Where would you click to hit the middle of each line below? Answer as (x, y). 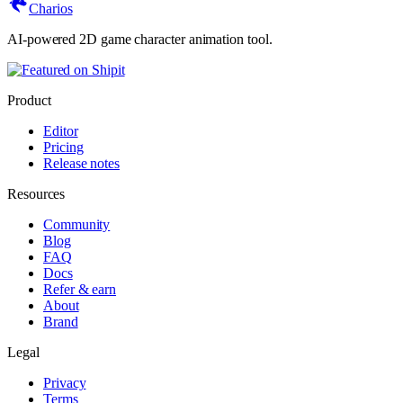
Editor (61, 130)
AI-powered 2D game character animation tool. (140, 39)
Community (77, 224)
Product (29, 100)
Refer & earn (80, 289)
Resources (36, 193)
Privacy (65, 382)
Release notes (81, 163)
